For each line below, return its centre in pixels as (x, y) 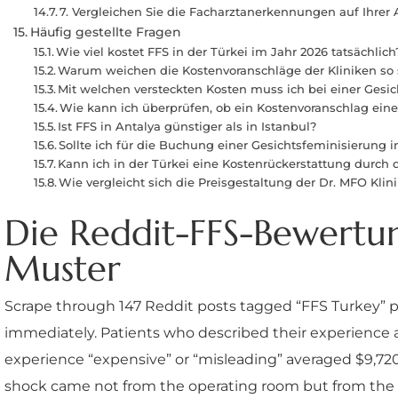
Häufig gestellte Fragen (105, 32)
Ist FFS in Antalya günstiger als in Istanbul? (187, 126)
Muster (63, 268)
